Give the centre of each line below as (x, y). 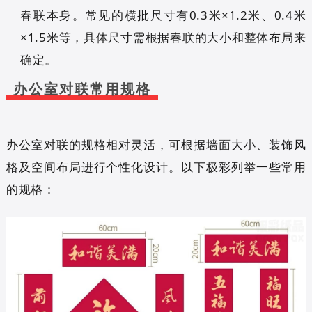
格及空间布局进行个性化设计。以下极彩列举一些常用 (156, 166)
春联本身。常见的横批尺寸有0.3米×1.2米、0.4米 (163, 15)
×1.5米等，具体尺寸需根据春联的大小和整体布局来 (163, 37)
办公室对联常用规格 (82, 89)
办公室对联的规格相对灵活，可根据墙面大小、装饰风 (156, 144)
